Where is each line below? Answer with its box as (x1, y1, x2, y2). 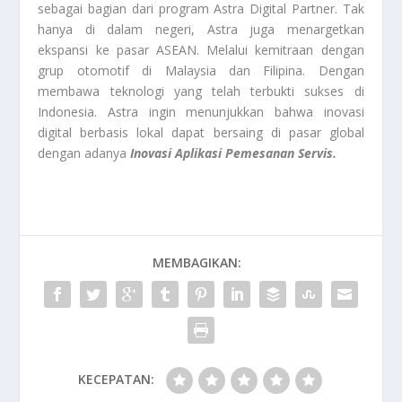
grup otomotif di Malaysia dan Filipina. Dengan (38, 62, 364, 80)
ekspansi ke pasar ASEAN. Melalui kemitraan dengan (38, 41, 364, 59)
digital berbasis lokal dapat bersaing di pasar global (38, 124, 364, 142)
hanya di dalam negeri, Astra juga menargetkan (38, 21, 364, 39)
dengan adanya (38, 144, 127, 162)
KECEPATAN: (77, 371, 154, 389)
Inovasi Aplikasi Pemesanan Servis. (127, 144, 337, 162)
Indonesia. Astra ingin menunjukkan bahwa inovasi (38, 103, 364, 121)
